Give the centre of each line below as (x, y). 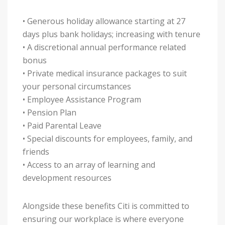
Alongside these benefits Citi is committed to (106, 206)
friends (36, 152)
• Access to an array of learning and (89, 165)
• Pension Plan (49, 113)
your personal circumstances (77, 86)
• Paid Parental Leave (62, 126)
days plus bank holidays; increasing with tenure (111, 34)
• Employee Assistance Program (82, 99)
